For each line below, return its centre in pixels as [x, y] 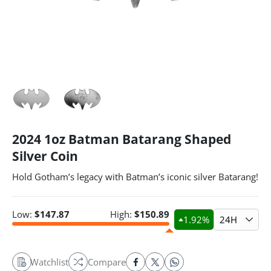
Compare [107, 262]
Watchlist [49, 262]
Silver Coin [45, 156]
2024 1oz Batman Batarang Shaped [122, 139]
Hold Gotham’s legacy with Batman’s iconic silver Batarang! [135, 177]
